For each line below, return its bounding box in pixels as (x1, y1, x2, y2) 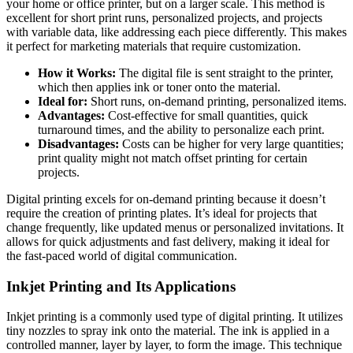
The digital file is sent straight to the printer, (116, 65, 333, 80)
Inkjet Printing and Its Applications (6, 277, 236, 295)
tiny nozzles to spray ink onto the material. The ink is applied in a (6, 324, 329, 338)
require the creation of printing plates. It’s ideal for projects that (6, 206, 317, 220)
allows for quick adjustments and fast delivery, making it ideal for (6, 234, 329, 248)
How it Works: (38, 65, 116, 80)
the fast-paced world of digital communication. (6, 248, 237, 262)
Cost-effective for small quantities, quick (105, 108, 308, 122)
